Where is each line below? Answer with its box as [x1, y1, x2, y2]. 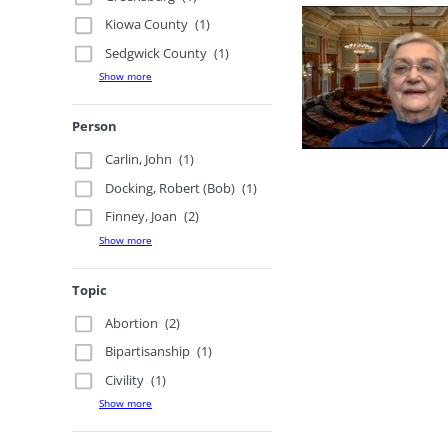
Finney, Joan [105, 207, 178, 226]
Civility [105, 370, 145, 389]
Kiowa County [105, 15, 189, 34]
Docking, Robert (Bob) [105, 178, 236, 197]
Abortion [105, 313, 159, 332]
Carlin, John [105, 150, 173, 169]
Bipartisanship [105, 342, 191, 361]
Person [72, 117, 117, 135]
